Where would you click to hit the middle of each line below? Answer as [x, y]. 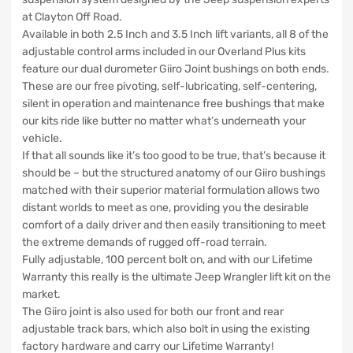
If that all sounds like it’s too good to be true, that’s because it [174, 155]
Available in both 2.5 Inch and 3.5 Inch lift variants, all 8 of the [175, 34]
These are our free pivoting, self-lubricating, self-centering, [169, 86]
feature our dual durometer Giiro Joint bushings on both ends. [176, 69]
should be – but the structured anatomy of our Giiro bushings [174, 173]
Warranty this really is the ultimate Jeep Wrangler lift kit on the [176, 277]
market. [41, 294]
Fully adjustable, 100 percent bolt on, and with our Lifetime [167, 259]
